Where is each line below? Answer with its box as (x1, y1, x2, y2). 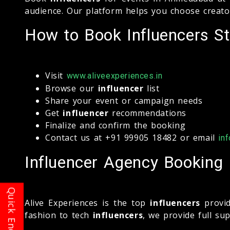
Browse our (45, 82, 98, 94)
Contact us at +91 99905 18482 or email (45, 131, 219, 143)
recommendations (108, 107, 187, 119)
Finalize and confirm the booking (45, 119, 186, 131)
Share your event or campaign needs (45, 94, 203, 106)
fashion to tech (25, 209, 93, 221)
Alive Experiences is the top (25, 197, 150, 208)
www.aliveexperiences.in (66, 70, 163, 81)
